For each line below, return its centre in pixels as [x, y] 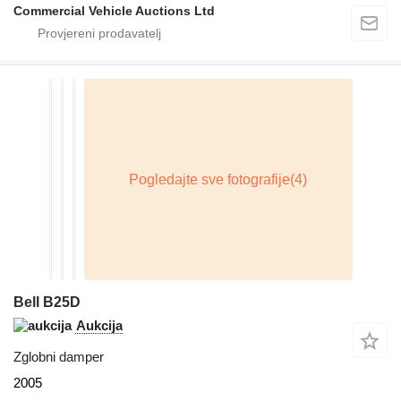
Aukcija [99, 326]
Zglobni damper [59, 357]
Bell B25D [47, 303]
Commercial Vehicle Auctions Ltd [114, 11]
